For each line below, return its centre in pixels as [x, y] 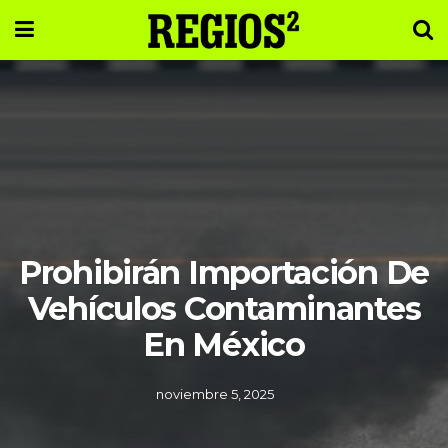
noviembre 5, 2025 [214, 394]
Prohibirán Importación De [224, 272]
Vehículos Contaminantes [224, 308]
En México [224, 344]
